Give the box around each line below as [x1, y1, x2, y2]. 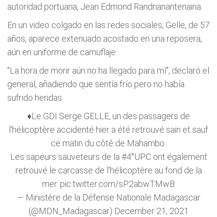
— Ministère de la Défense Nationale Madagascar [16, 192, 201, 202]
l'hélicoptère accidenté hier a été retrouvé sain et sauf [9, 124, 208, 135]
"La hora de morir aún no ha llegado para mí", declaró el [7, 65, 209, 76]
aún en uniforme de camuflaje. [7, 47, 117, 57]
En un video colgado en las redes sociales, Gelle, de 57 [7, 20, 210, 30]
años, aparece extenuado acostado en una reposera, [7, 33, 202, 44]
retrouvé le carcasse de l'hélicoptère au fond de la [15, 165, 202, 175]
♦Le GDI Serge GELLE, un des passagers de [27, 111, 190, 121]
